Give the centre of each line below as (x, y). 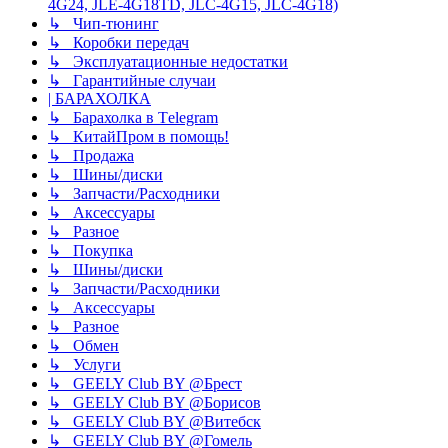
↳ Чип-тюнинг (103, 24)
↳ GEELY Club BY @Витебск (154, 422)
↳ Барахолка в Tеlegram (133, 118)
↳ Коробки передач (118, 43)
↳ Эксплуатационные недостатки (168, 62)
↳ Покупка (90, 251)
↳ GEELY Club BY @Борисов (154, 403)
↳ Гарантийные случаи (132, 81)
